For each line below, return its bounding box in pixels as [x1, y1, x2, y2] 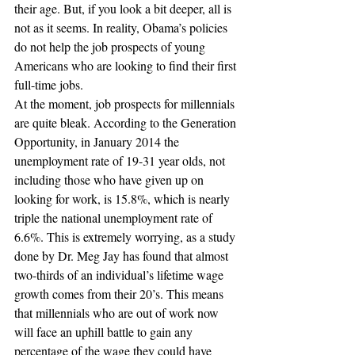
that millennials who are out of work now [14, 304, 222, 321]
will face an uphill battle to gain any [14, 323, 196, 340]
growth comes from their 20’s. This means [14, 285, 227, 302]
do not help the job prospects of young [14, 38, 208, 55]
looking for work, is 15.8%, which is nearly [14, 190, 233, 207]
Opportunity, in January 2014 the [14, 133, 182, 150]
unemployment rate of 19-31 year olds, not [14, 152, 228, 169]
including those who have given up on [14, 171, 207, 188]
